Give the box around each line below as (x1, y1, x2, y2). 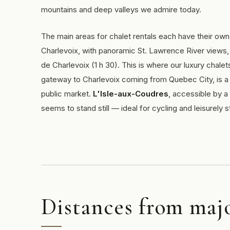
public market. (41, 89, 93, 99)
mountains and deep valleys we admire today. (41, 5, 201, 14)
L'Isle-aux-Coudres (93, 89, 168, 99)
